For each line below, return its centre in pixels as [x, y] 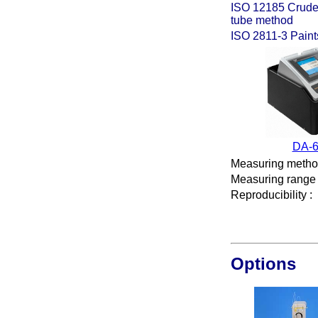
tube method [262, 20]
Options [263, 264]
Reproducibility [269, 195]
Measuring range [273, 179]
